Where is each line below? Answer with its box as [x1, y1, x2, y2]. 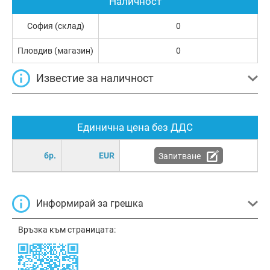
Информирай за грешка [36, 198, 143, 210]
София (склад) [27, 21, 84, 31]
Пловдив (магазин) [17, 46, 93, 56]
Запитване [159, 151, 201, 162]
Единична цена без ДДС [77, 121, 193, 134]
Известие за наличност [36, 72, 154, 85]
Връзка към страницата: [18, 225, 116, 235]
